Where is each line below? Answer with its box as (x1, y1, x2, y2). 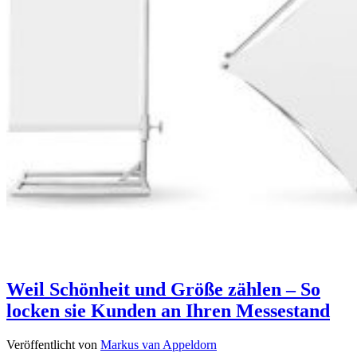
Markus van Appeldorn (100, 338, 217, 352)
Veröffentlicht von (6, 338, 100, 352)
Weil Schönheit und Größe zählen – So (6, 279, 320, 300)
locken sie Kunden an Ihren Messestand (6, 300, 330, 322)
